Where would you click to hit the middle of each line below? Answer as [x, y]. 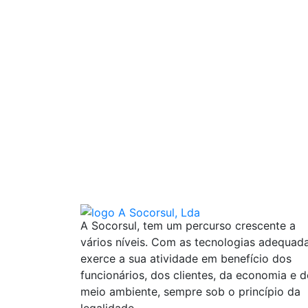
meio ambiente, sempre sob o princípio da [190, 292]
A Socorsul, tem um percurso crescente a [188, 226]
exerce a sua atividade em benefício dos [186, 259]
